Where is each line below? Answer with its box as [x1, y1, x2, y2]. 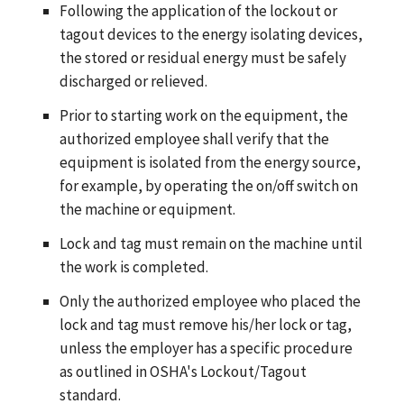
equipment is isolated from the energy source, [59, 151, 361, 172]
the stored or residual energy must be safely [59, 47, 346, 68]
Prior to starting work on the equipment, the [59, 105, 348, 125]
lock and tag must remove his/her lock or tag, [59, 314, 352, 335]
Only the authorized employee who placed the [59, 290, 361, 311]
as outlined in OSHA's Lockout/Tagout [59, 361, 307, 381]
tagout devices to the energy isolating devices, [59, 23, 363, 44]
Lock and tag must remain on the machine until [59, 233, 363, 253]
